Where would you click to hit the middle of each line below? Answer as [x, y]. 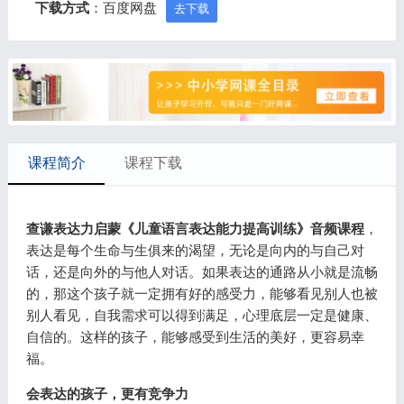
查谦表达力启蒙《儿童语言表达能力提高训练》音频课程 [195, 229]
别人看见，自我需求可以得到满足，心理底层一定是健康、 [202, 315]
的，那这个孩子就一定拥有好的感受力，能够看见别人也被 [202, 294]
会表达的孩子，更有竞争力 [107, 394]
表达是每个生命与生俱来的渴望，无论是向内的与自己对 [195, 250]
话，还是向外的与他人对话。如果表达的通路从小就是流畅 [202, 272]
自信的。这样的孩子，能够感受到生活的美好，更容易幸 [195, 337]
